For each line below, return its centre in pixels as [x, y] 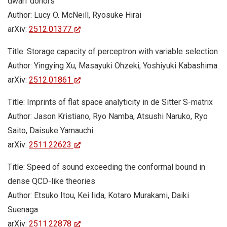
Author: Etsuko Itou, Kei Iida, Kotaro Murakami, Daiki [98, 195]
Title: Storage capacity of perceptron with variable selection [113, 51]
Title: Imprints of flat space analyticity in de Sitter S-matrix [110, 102]
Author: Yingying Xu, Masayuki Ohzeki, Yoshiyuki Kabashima [112, 66]
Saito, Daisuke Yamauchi [50, 130]
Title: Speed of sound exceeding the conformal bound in [106, 167]
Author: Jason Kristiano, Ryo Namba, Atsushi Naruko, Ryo [108, 116]
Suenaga [23, 210]
